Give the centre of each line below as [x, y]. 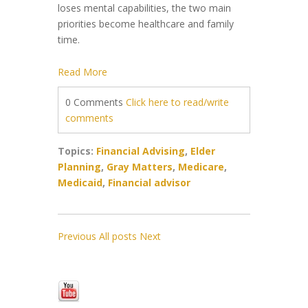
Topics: [77, 151]
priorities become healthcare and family [146, 24]
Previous [77, 236]
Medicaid [80, 183]
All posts [118, 236]
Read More [82, 72]
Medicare [201, 167]
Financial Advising [141, 151]
